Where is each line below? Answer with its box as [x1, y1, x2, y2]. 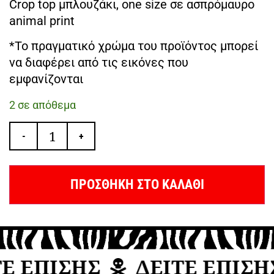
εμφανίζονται [9, 72, 83, 87]
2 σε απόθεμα [9, 98, 76, 111]
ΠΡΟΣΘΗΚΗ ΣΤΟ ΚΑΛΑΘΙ [70, 177, 204, 193]
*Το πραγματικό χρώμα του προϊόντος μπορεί [9, 39, 258, 54]
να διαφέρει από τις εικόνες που [9, 55, 188, 70]
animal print [9, 13, 75, 28]
